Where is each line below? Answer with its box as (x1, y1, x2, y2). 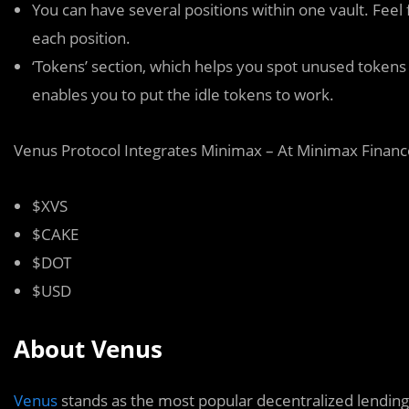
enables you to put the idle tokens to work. (32, 84, 334, 105)
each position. (32, 27, 131, 48)
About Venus (14, 332, 163, 365)
